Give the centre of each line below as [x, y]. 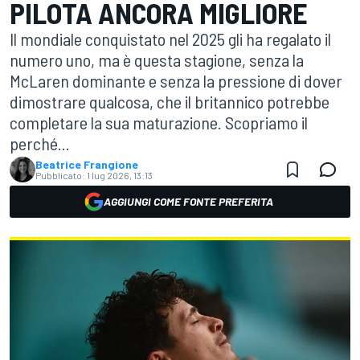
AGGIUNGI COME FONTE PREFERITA [188, 201]
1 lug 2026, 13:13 [120, 175]
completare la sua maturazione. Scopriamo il [159, 122]
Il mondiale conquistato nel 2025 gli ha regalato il [170, 39]
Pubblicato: [60, 175]
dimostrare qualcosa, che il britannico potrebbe [170, 101]
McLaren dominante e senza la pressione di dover [176, 80]
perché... [40, 143]
